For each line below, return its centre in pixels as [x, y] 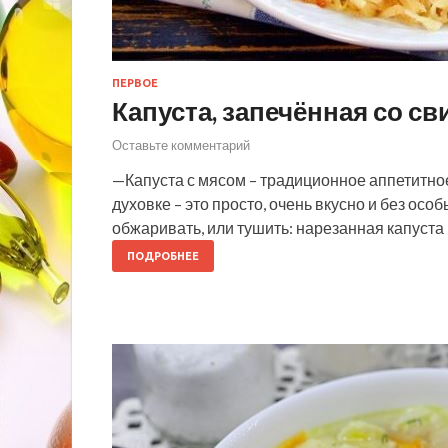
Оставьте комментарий [181, 144]
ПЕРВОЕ [135, 83]
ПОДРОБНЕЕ [163, 255]
